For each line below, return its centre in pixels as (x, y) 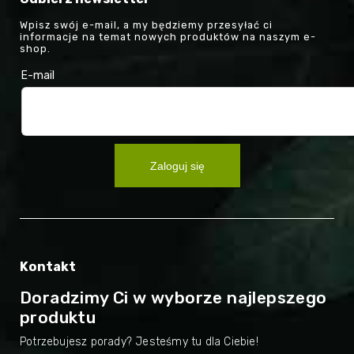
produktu (58, 317)
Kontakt (48, 267)
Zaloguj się (177, 166)
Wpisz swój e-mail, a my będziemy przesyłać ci (146, 25)
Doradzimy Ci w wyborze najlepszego (173, 297)
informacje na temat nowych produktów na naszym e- (168, 37)
